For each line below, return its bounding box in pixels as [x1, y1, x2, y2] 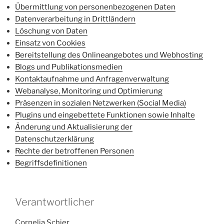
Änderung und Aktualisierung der [15, 122, 132, 131]
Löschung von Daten [15, 26, 87, 35]
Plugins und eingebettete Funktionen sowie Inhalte [15, 110, 195, 119]
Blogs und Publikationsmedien [15, 62, 122, 71]
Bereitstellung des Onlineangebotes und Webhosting [15, 50, 203, 59]
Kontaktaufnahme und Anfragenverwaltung [15, 74, 169, 83]
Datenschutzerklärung [15, 134, 94, 143]
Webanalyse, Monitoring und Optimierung [15, 86, 162, 95]
